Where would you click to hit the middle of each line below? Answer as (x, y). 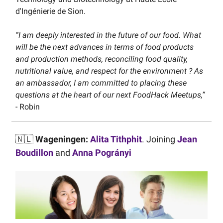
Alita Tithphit (116, 139)
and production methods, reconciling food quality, (102, 59)
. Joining (160, 139)
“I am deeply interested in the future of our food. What (108, 35)
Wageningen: (62, 139)
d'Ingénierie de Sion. (51, 11)
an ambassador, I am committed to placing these (101, 83)
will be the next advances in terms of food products (105, 47)
